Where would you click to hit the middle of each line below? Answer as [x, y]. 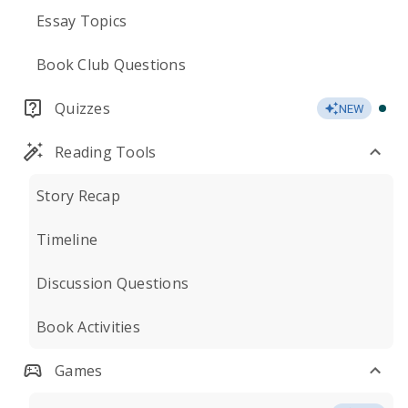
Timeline [67, 240]
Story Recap [78, 196]
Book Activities [88, 327]
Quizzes [82, 108]
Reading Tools [106, 152]
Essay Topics [82, 21]
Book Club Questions [111, 65]
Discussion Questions [112, 283]
